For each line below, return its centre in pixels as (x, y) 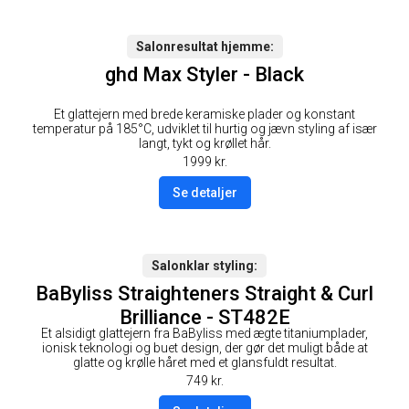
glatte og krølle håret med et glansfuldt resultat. (204, 362)
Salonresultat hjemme (203, 47)
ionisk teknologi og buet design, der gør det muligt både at (204, 347)
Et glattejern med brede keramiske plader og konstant (204, 114)
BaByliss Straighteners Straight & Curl (204, 293)
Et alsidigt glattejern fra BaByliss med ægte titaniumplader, (204, 333)
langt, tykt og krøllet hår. (204, 143)
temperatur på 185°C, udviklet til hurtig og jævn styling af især (204, 128)
